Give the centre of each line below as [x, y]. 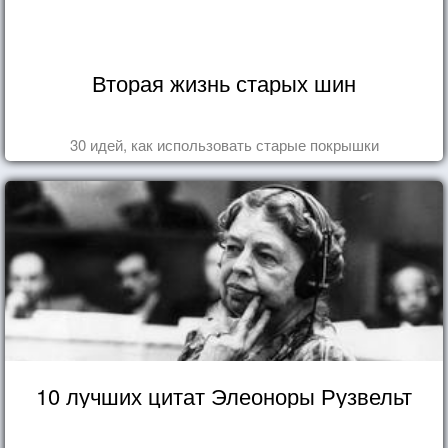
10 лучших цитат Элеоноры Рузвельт [224, 395]
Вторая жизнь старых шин [224, 82]
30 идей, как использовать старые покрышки [224, 144]
